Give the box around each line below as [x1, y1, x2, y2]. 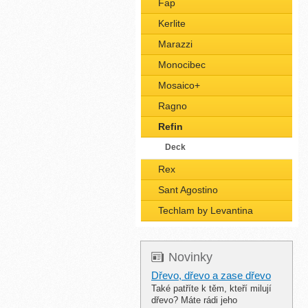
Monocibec [158, 59, 206, 70]
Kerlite [158, 18, 186, 29]
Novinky [168, 250, 212, 264]
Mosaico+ [158, 80, 200, 91]
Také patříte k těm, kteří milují [151, 283, 272, 294]
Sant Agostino [158, 184, 218, 195]
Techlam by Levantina [158, 205, 253, 216]
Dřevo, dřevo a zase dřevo [151, 269, 271, 281]
